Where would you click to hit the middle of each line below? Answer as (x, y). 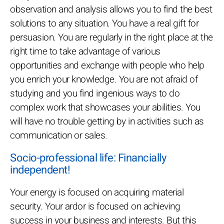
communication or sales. (59, 136)
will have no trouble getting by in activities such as (107, 122)
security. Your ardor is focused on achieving (95, 207)
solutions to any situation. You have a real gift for (104, 24)
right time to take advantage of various (85, 52)
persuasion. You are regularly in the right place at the (111, 38)
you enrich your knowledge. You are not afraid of (104, 80)
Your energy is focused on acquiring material (97, 193)
